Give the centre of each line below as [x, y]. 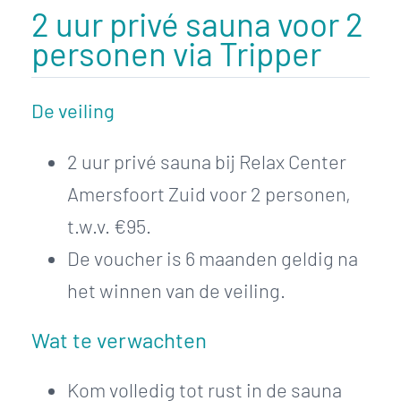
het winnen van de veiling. [176, 290]
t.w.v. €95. [109, 225]
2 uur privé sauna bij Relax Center [207, 161]
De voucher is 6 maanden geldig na [213, 257]
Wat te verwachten [119, 339]
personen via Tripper [176, 52]
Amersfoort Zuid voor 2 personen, [209, 193]
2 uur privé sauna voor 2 [197, 23]
